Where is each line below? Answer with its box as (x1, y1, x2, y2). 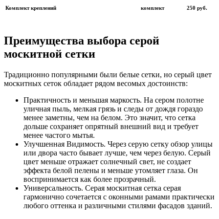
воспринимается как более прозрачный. (23, 175, 156, 183)
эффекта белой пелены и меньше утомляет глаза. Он (23, 166, 198, 175)
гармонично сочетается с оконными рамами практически (23, 192, 215, 201)
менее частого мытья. (23, 131, 95, 139)
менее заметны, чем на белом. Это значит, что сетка (23, 113, 196, 122)
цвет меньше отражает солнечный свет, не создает (23, 157, 191, 166)
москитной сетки (4, 47, 95, 60)
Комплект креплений (5, 4, 56, 11)
